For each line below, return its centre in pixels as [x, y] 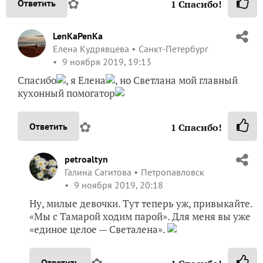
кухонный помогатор [66, 93]
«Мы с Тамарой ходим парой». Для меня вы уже [140, 216]
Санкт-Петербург [173, 48]
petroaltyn [86, 159]
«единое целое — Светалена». [98, 229]
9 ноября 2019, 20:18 [117, 185]
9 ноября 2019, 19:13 [106, 61]
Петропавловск [173, 172]
